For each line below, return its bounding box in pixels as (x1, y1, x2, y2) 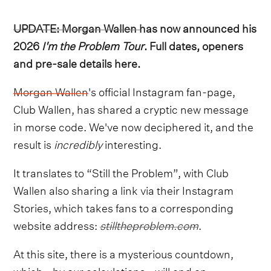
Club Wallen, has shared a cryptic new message (13, 99, 249, 117)
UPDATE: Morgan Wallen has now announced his (13, 18, 257, 36)
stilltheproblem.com (100, 215, 199, 233)
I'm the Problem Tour (42, 35, 145, 53)
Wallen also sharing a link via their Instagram (13, 180, 234, 198)
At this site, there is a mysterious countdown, (13, 243, 234, 261)
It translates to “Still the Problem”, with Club (13, 162, 229, 180)
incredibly (54, 134, 103, 152)
